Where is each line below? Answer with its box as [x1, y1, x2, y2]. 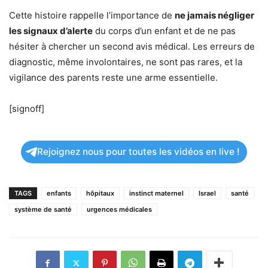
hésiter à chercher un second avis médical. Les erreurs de [9, 41, 255, 53]
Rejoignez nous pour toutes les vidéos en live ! [37, 146, 240, 158]
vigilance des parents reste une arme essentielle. [9, 72, 218, 84]
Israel [199, 189, 216, 198]
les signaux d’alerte [9, 25, 93, 37]
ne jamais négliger [175, 10, 254, 22]
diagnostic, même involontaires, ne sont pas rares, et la [9, 56, 242, 68]
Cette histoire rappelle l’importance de [9, 10, 175, 22]
